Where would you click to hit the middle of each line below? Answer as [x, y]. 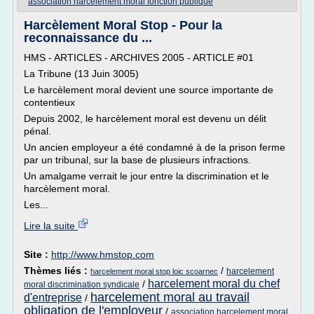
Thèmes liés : [57, 271]
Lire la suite [51, 226]
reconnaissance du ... [88, 38]
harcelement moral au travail [170, 297]
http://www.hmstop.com [103, 254]
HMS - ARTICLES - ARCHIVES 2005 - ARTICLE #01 [139, 57]
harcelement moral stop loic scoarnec [154, 271]
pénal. [37, 131]
